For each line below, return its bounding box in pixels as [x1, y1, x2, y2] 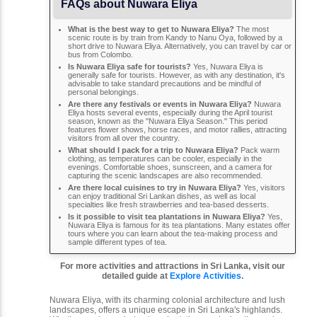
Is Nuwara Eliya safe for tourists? [68, 62, 191, 71]
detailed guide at [102, 270, 170, 281]
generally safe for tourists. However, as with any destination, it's [68, 70, 285, 79]
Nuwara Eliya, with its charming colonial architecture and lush [50, 294, 285, 305]
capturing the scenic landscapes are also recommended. [68, 171, 263, 180]
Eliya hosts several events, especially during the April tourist [68, 108, 272, 117]
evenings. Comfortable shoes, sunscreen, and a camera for [68, 162, 272, 171]
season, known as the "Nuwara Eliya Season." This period [68, 116, 267, 125]
